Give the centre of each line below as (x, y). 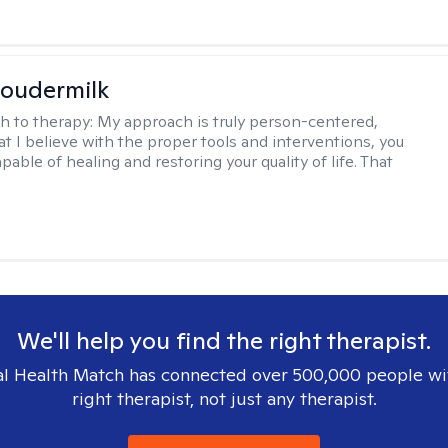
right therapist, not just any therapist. (224, 398)
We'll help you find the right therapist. (224, 340)
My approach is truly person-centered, (238, 121)
